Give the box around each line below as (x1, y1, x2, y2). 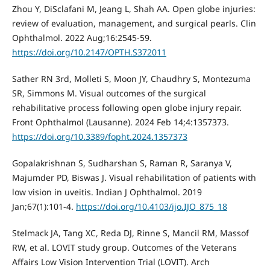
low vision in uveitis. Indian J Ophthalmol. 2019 (11, 186, 202, 198)
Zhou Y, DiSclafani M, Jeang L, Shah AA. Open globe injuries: (11, 2, 256, 14)
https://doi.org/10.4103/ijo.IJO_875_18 (75, 200, 227, 212)
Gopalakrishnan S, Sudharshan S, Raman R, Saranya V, (11, 157, 232, 169)
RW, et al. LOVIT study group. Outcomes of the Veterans (11, 241, 237, 253)
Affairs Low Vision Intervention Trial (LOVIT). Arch (11, 256, 210, 268)
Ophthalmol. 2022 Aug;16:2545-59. (11, 31, 152, 43)
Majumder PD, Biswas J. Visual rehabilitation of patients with (11, 171, 256, 183)
